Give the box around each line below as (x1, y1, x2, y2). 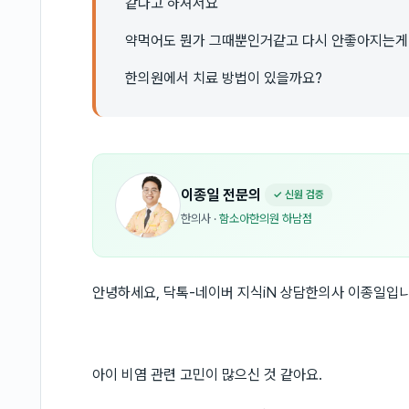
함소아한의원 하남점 (219, 212, 312, 225)
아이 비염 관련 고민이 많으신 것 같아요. (92, 366, 322, 383)
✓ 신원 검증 (273, 188, 324, 201)
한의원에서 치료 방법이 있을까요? (125, 69, 322, 87)
